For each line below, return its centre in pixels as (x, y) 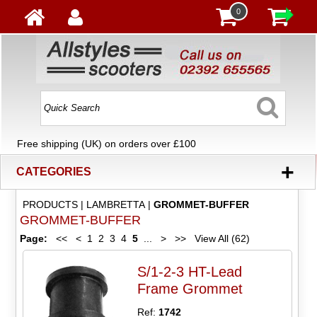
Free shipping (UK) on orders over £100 (107, 144)
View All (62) (220, 239)
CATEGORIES (54, 172)
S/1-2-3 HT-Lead (190, 271)
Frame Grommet (190, 288)
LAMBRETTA (115, 205)
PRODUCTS (50, 205)
